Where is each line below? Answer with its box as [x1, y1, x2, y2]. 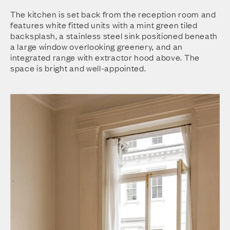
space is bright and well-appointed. [10, 62, 146, 74]
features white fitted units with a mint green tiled [10, 19, 198, 31]
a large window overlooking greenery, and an [10, 41, 183, 52]
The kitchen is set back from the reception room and [10, 8, 216, 20]
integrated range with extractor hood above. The [10, 51, 200, 63]
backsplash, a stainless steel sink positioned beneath [10, 30, 218, 42]
